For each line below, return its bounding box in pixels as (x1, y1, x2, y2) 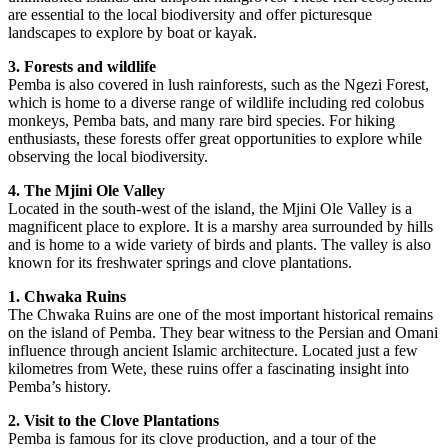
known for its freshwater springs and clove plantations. (8, 254, 352, 271)
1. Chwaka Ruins (8, 288, 126, 305)
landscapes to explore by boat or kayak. (8, 24, 257, 41)
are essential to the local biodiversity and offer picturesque (8, 6, 372, 23)
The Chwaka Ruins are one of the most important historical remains (8, 306, 433, 323)
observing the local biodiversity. (8, 148, 208, 165)
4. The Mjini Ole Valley (8, 182, 165, 199)
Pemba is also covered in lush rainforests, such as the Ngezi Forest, (8, 76, 429, 93)
